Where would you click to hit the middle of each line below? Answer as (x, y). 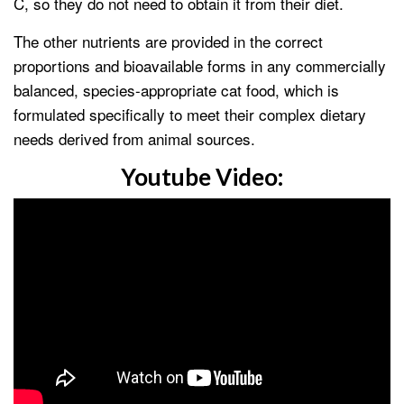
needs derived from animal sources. (134, 139)
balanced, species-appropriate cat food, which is (176, 90)
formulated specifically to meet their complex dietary (190, 115)
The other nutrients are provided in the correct (168, 41)
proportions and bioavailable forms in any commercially (200, 66)
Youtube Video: (202, 177)
